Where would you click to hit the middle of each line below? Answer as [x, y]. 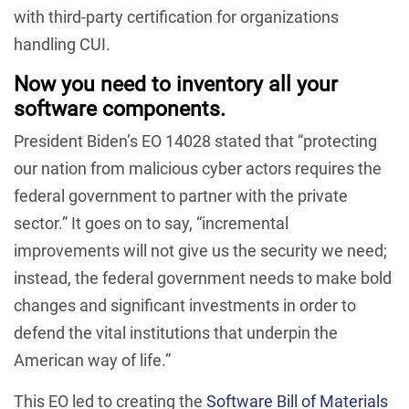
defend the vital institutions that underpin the [176, 333]
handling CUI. [62, 44]
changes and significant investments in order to [185, 305]
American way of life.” [92, 360]
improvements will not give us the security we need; [200, 251]
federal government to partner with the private [181, 196]
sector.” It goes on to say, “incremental [151, 223]
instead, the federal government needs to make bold [203, 278]
